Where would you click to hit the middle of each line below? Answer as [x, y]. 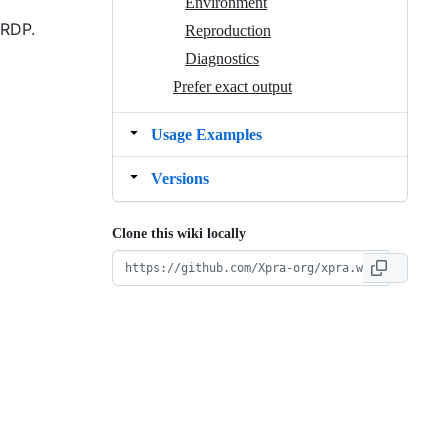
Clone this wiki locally [179, 233]
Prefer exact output [232, 86]
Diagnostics [222, 58]
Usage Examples [206, 134]
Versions [180, 178]
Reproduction [228, 30]
